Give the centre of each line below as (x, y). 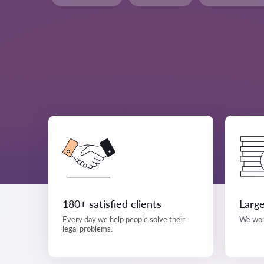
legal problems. (88, 229)
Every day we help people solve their (124, 219)
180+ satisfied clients (112, 204)
